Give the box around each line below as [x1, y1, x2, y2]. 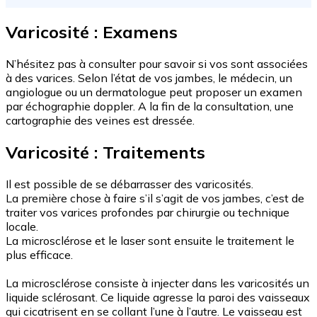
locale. [6, 219, 38, 234]
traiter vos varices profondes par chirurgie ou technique [6, 205, 289, 220]
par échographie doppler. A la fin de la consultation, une [6, 99, 294, 114]
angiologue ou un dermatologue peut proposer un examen [6, 85, 302, 100]
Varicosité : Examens [6, 21, 178, 43]
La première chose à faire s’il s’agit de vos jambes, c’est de [6, 191, 304, 206]
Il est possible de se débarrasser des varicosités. [6, 177, 253, 192]
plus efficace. [6, 248, 73, 263]
